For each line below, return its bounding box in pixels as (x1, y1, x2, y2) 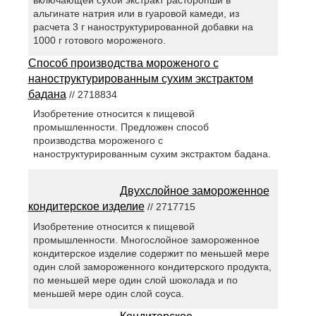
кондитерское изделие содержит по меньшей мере (32, 247, 269, 259)
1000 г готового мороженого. (32, 35, 166, 47)
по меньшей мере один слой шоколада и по (32, 274, 238, 286)
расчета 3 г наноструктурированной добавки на (32, 21, 253, 33)
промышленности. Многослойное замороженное (32, 233, 260, 245)
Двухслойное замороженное (119, 185, 269, 197)
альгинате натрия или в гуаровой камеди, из (32, 8, 239, 20)
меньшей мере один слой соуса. (32, 287, 184, 299)
